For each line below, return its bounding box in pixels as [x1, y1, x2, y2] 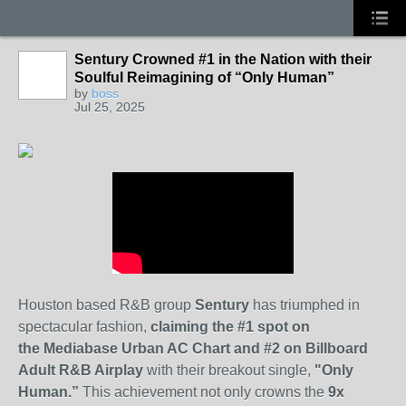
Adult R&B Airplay [18, 362, 143, 378]
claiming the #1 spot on [150, 319, 310, 334]
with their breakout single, [147, 362, 311, 378]
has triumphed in [253, 297, 360, 313]
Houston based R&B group [18, 297, 191, 313]
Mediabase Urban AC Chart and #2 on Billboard [43, 341, 368, 356]
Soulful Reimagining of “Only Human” [74, 70, 334, 85]
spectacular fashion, [18, 319, 147, 334]
